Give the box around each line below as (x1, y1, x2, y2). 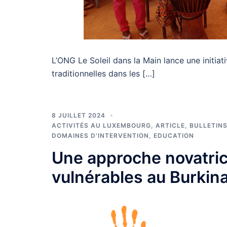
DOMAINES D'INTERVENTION (52, 131, 149, 139)
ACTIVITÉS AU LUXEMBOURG (52, 121, 151, 129)
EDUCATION (154, 131, 194, 139)
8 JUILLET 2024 (52, 111, 105, 119)
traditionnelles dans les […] (52, 68, 155, 79)
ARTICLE (156, 121, 185, 129)
